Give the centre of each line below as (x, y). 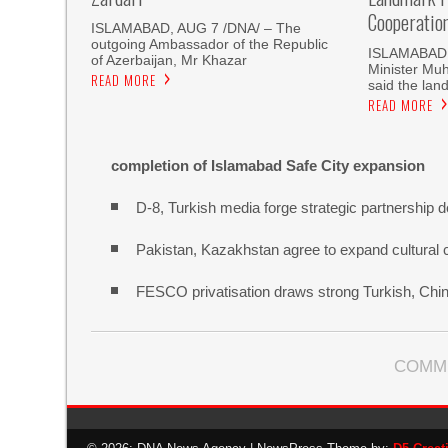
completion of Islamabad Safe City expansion (268, 165)
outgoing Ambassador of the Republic (210, 44)
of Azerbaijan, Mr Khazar (169, 60)
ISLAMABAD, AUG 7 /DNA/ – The (196, 28)
